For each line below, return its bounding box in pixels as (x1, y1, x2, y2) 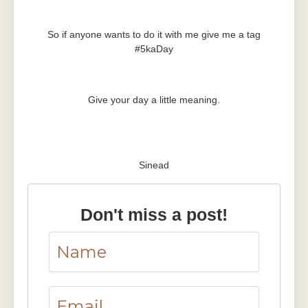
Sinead (139, 159, 169, 170)
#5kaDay (135, 43, 173, 54)
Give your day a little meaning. (88, 94, 220, 105)
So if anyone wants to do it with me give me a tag (47, 29, 261, 40)
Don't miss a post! (80, 206, 228, 224)
